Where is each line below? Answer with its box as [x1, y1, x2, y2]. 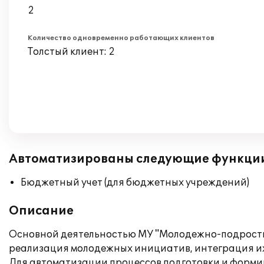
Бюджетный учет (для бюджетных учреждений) [21, 177, 249, 189]
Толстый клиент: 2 [28, 46, 115, 58]
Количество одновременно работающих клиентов [28, 34, 214, 42]
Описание [9, 204, 74, 218]
